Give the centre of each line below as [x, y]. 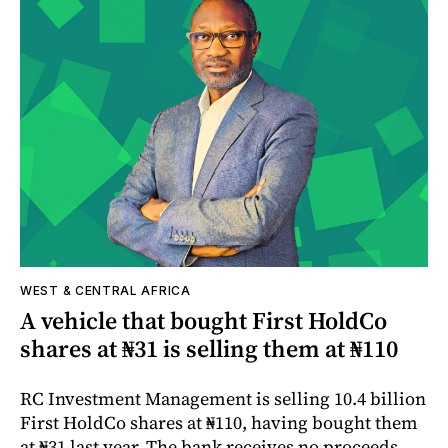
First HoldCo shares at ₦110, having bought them [219, 423]
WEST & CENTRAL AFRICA [105, 291]
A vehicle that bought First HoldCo [203, 321]
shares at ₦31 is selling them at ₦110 [209, 349]
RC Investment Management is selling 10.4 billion [223, 399]
